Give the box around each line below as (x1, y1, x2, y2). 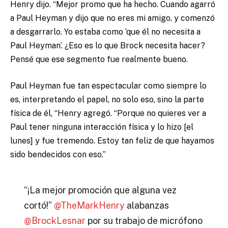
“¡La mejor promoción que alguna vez (23, 184, 177, 195)
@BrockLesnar (23, 215, 88, 226)
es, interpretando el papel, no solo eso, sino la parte (10, 94, 204, 104)
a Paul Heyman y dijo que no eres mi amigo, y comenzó (10, 13, 215, 23)
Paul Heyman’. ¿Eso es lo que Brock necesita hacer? (10, 41, 205, 51)
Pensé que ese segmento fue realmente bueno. (10, 54, 188, 65)
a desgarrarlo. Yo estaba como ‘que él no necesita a (10, 27, 201, 37)
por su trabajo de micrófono (87, 215, 203, 226)
